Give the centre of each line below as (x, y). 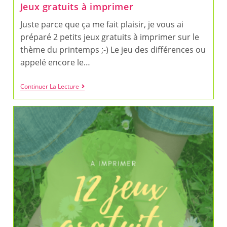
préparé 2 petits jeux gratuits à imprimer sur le (109, 37)
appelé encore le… (55, 62)
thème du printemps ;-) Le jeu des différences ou (113, 49)
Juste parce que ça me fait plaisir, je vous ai (102, 24)
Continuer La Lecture (49, 86)
